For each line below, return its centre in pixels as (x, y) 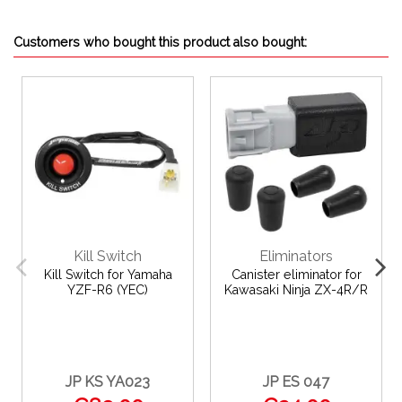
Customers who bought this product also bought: (160, 43)
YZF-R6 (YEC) (108, 290)
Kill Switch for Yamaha (108, 275)
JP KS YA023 (108, 382)
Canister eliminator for (296, 275)
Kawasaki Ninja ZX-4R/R (296, 290)
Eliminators (296, 256)
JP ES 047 (296, 382)
